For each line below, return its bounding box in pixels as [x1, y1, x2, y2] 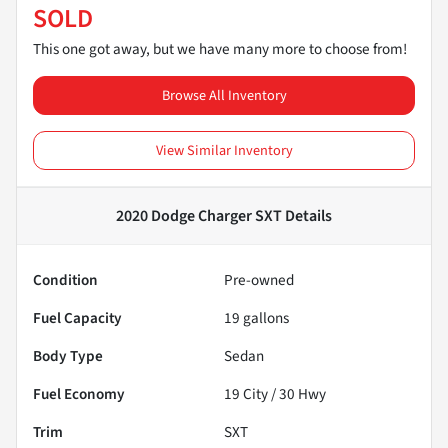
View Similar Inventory [155, 140, 293, 162]
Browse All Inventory [161, 85, 287, 107]
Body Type [33, 345, 103, 368]
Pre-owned [224, 269, 294, 292]
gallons [240, 307, 289, 330]
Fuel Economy [33, 383, 125, 406]
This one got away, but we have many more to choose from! [33, 38, 407, 61]
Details [282, 205, 332, 228]
